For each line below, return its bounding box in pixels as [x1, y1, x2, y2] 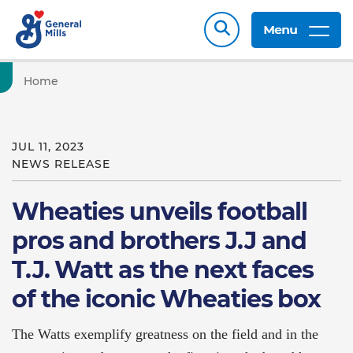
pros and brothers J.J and [12, 226, 307, 255]
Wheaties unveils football [12, 197, 308, 226]
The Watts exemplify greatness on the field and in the [12, 326, 318, 342]
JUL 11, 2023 [12, 139, 84, 154]
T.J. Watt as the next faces [12, 255, 314, 284]
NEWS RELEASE [12, 157, 110, 171]
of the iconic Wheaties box [12, 284, 321, 314]
